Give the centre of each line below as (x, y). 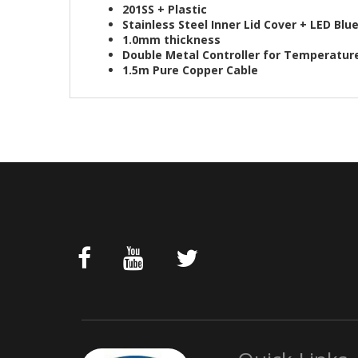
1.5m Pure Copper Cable (190, 70)
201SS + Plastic (165, 9)
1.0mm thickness (171, 40)
